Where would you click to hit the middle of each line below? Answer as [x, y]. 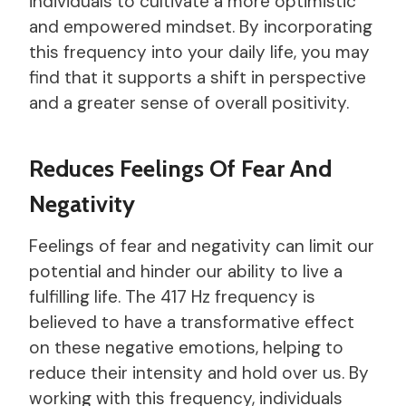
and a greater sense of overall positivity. [189, 102]
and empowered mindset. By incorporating [201, 26]
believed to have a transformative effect [192, 322]
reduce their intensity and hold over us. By [199, 372]
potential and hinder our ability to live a [186, 271]
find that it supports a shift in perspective [198, 77]
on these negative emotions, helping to [186, 347]
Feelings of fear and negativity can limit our [202, 246]
